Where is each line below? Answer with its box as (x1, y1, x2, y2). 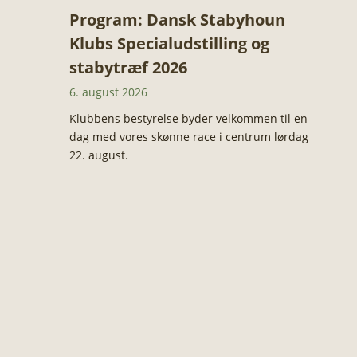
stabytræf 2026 (69, 57, 187, 79)
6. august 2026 (69, 84, 147, 100)
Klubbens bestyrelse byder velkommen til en (69, 111, 308, 127)
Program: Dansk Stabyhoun (69, 9, 285, 31)
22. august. (69, 147, 128, 163)
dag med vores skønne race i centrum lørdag (69, 129, 308, 145)
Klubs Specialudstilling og (69, 33, 269, 55)
